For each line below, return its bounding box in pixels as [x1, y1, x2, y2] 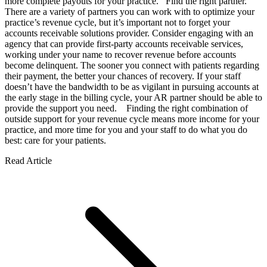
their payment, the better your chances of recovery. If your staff [5, 70, 241, 81]
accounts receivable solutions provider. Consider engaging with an [5, 27, 253, 38]
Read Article [5, 155, 52, 166]
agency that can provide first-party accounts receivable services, [5, 38, 243, 49]
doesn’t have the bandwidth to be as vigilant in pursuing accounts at [5, 81, 259, 92]
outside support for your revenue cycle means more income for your [5, 113, 259, 124]
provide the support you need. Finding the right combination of [5, 103, 248, 113]
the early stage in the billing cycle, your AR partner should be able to [5, 92, 262, 103]
